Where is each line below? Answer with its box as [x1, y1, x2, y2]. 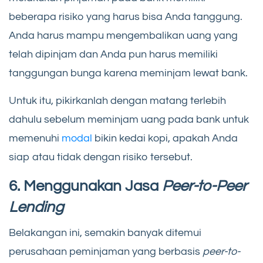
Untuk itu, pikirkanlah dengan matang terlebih [9, 95, 226, 107]
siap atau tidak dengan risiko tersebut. [9, 151, 193, 163]
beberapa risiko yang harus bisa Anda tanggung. [9, 11, 242, 23]
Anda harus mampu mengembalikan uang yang [9, 30, 238, 42]
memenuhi [9, 133, 62, 144]
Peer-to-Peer [162, 178, 247, 194]
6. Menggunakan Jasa [9, 178, 162, 194]
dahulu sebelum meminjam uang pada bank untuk [9, 114, 249, 126]
